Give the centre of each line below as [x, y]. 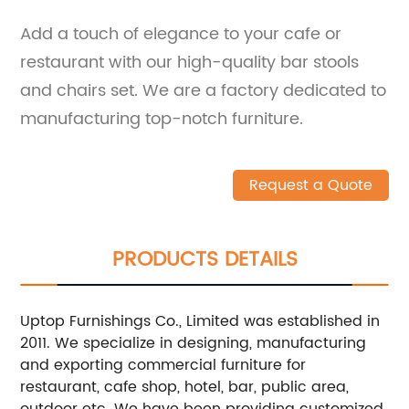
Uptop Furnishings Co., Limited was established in [200, 321]
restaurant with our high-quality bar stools [190, 62]
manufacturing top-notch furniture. [162, 119]
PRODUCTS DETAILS [204, 259]
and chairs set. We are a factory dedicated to [204, 90]
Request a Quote [310, 185]
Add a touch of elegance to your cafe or [181, 34]
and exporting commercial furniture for [163, 365]
